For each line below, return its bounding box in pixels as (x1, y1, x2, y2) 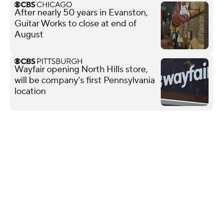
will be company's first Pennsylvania (14, 74, 155, 86)
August (14, 28, 43, 40)
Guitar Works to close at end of (14, 17, 136, 29)
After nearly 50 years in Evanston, (14, 6, 148, 18)
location (14, 85, 46, 97)
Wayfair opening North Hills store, (14, 63, 148, 75)
